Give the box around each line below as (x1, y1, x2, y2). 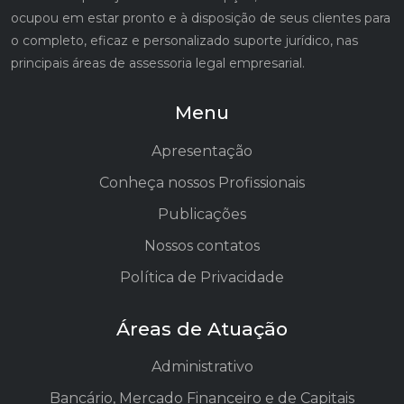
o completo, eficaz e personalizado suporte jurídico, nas (11, 32, 358, 49)
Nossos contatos (144, 236, 260, 254)
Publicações (158, 205, 246, 223)
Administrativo (151, 358, 253, 376)
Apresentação (151, 142, 252, 160)
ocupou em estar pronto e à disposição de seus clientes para (11, 9, 390, 26)
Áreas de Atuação (116, 317, 288, 340)
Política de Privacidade (120, 268, 284, 286)
